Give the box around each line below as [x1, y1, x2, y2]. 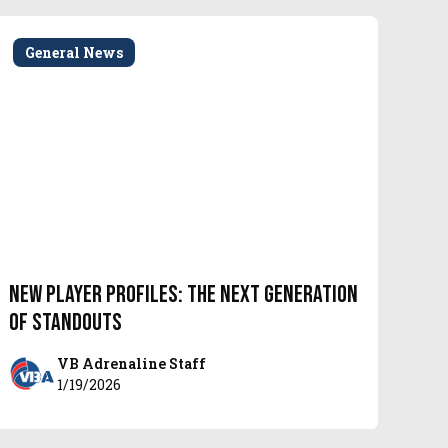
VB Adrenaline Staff [56, 354, 206, 374]
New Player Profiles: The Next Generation [8, 280, 358, 310]
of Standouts [8, 308, 122, 338]
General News [24, 42, 123, 62]
